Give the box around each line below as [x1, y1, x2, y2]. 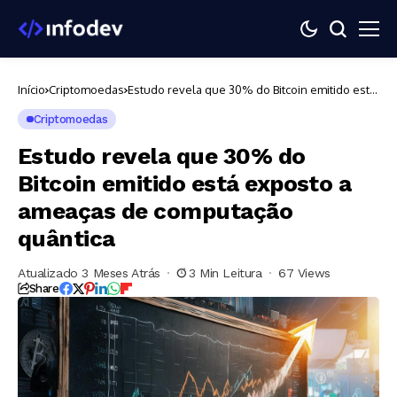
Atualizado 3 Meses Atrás [18, 266, 160, 280]
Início [18, 82, 45, 97]
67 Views [278, 266, 331, 280]
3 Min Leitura [189, 266, 262, 280]
